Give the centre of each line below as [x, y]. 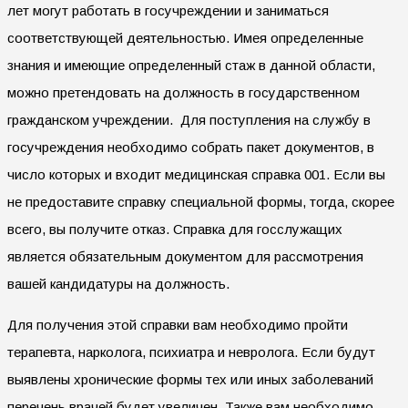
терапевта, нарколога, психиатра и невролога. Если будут [191, 352]
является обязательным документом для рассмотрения [185, 256]
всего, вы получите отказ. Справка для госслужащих [175, 229]
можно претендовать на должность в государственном [184, 92]
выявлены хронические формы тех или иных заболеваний [190, 379]
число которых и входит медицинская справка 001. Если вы [196, 174]
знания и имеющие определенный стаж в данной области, [191, 65]
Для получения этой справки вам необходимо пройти [178, 324]
